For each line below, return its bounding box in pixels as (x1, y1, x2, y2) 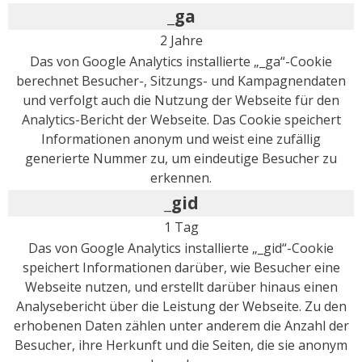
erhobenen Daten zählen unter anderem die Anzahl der (13, 317, 349, 335)
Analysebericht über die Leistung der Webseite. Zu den (15, 297, 347, 316)
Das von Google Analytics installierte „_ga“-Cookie (30, 53, 332, 71)
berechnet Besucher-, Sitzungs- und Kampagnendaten (16, 72, 346, 90)
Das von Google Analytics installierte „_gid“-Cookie (28, 239, 334, 258)
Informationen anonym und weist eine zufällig (41, 130, 321, 149)
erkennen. (150, 169, 212, 187)
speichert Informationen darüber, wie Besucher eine (22, 259, 340, 277)
